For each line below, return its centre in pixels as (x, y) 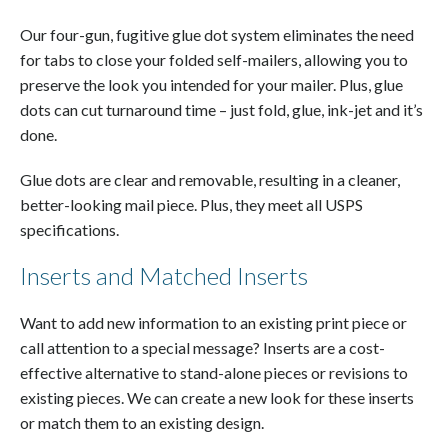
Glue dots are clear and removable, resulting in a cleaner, (210, 179)
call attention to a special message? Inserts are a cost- (202, 347)
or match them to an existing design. (142, 422)
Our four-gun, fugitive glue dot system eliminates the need (217, 34)
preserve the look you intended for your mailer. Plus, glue (211, 84)
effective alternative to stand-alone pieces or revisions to (214, 372)
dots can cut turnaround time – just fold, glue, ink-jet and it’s (221, 109)
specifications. (69, 229)
